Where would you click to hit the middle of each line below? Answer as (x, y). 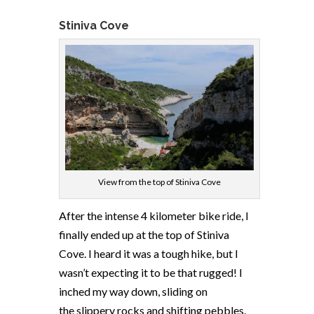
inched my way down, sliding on (133, 292)
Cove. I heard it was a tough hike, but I (149, 254)
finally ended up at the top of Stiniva (144, 235)
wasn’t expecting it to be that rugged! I (151, 273)
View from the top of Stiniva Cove (159, 182)
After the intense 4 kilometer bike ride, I (154, 216)
